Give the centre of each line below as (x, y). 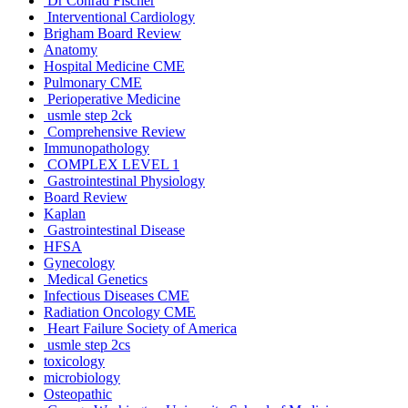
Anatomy (71, 49)
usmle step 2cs (87, 344)
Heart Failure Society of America (140, 328)
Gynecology (79, 262)
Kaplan (65, 213)
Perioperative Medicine (112, 98)
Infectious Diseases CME (117, 295)
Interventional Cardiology (119, 16)
